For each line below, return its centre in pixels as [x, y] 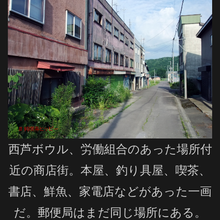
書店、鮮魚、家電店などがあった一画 [110, 191]
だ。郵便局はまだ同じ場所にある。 [110, 212]
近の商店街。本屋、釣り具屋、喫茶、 [110, 170]
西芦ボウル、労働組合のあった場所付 [110, 149]
